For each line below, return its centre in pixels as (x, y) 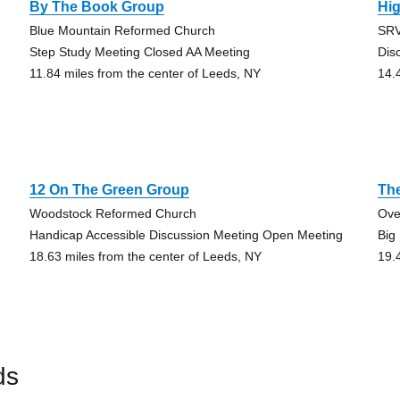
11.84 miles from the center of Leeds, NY (145, 73)
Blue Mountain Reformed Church (122, 30)
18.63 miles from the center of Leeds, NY (145, 256)
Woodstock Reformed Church (112, 213)
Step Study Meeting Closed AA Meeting (139, 52)
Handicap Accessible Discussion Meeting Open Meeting (186, 235)
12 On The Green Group (109, 190)
